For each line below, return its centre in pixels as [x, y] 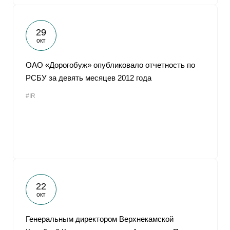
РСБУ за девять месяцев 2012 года [89, 78]
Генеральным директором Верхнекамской [100, 219]
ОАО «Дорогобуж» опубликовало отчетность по [110, 65]
